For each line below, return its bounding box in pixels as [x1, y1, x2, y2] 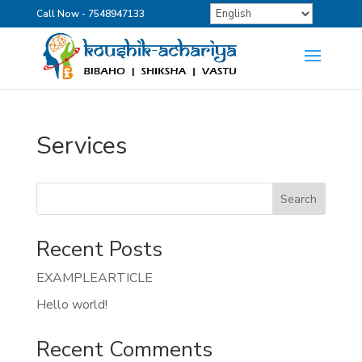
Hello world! [36, 296, 107, 314]
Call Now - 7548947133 [36, 7, 145, 20]
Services [36, 129, 127, 162]
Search [280, 191, 318, 207]
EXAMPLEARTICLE [36, 269, 153, 287]
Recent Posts [36, 235, 162, 263]
